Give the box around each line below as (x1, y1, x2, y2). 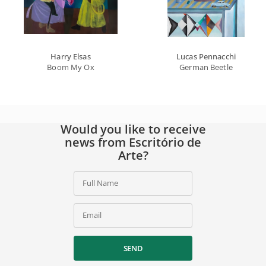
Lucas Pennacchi (176, 50, 236, 62)
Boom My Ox (47, 61, 94, 72)
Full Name (83, 177, 118, 188)
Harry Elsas (50, 50, 91, 62)
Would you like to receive (60, 121, 206, 137)
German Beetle (179, 61, 233, 72)
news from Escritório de (65, 134, 201, 150)
